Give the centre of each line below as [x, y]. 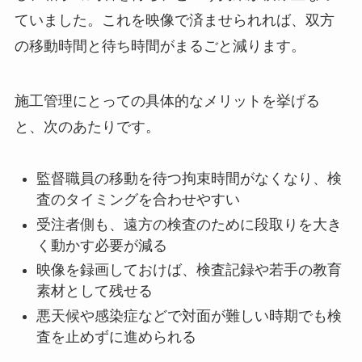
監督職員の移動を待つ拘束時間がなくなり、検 [189, 179]
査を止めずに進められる [116, 337]
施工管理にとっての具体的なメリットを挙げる [167, 101]
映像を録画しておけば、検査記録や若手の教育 [189, 270]
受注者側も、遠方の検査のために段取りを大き [189, 224]
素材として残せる [94, 291]
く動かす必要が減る [101, 245]
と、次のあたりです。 [87, 126]
